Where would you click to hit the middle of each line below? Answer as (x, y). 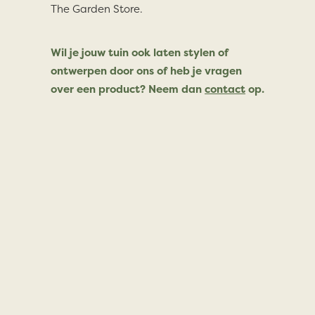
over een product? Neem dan (128, 89)
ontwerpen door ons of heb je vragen (146, 71)
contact (225, 89)
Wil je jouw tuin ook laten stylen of (140, 52)
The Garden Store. (97, 9)
